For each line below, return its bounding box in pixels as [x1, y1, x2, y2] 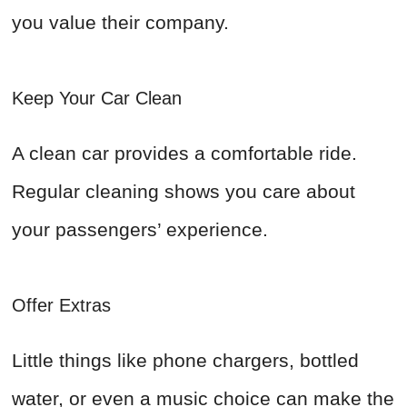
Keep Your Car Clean [12, 88, 187, 109]
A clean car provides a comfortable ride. [12, 143, 357, 164]
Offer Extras [12, 295, 116, 316]
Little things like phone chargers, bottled [12, 350, 359, 372]
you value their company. [12, 12, 229, 34]
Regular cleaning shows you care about [12, 181, 355, 203]
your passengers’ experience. [12, 219, 268, 241]
